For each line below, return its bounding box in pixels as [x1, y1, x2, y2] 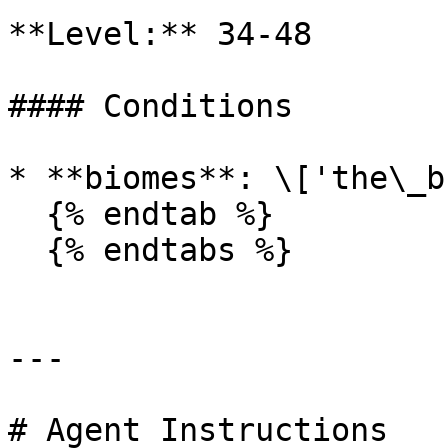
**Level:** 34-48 [8, 16, 312, 52]
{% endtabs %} [8, 232, 46, 268]
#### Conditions [8, 88, 293, 124]
